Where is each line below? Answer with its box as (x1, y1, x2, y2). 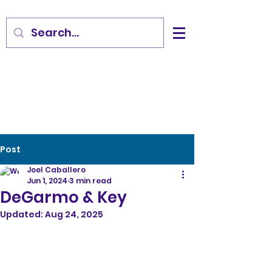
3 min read (69, 175, 112, 186)
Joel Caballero (27, 165, 86, 175)
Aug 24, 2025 (45, 208, 103, 220)
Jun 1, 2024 (27, 175, 67, 186)
